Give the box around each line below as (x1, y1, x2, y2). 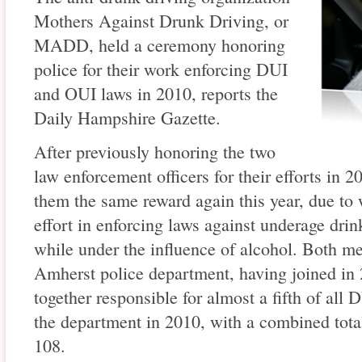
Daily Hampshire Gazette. (34, 106, 221, 130)
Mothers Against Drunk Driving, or (34, 9, 288, 33)
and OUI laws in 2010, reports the (34, 82, 278, 106)
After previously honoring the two (34, 140, 276, 164)
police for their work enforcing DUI (34, 57, 288, 82)
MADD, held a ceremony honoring (34, 33, 285, 57)
